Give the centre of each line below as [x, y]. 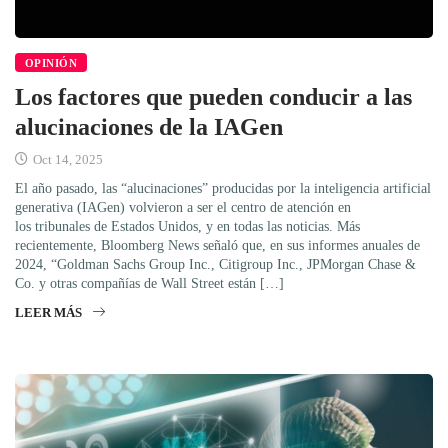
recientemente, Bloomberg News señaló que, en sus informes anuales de [217, 245]
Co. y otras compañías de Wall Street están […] [149, 283]
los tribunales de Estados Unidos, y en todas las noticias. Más [187, 226]
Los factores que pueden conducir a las [213, 96]
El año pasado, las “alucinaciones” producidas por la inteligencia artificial [223, 188]
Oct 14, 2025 [66, 159]
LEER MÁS [48, 312]
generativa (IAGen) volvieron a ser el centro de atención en [183, 207]
